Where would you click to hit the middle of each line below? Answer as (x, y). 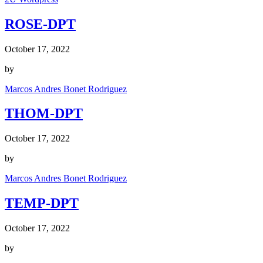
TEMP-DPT (42, 203)
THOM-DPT (44, 114)
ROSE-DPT (40, 24)
